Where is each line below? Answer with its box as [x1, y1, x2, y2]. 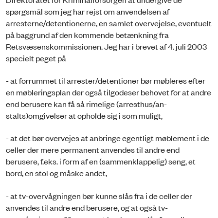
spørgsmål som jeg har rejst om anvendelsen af [6, 5, 169, 17]
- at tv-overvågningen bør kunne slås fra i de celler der [6, 190, 192, 201]
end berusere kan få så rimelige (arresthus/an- [6, 98, 167, 109]
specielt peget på [6, 52, 66, 63]
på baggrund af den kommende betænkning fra [6, 29, 169, 40]
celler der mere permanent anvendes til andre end [6, 144, 180, 155]
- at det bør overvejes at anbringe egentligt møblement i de [6, 132, 209, 144]
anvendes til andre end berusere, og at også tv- [6, 201, 168, 213]
